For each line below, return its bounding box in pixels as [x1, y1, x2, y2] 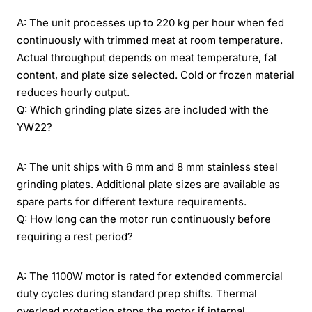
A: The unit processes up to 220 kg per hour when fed [17, 15, 284, 29]
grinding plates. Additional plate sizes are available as [17, 177, 280, 191]
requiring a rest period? [17, 229, 133, 243]
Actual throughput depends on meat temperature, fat [17, 50, 277, 64]
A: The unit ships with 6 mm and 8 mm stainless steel [17, 159, 278, 173]
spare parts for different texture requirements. [17, 194, 247, 208]
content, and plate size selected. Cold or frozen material [17, 68, 295, 81]
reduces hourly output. [17, 85, 130, 99]
